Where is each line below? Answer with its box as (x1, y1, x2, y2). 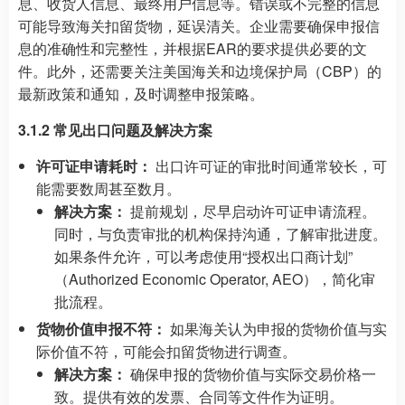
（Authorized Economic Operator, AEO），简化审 (54, 268, 375, 289)
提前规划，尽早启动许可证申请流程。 (127, 201, 376, 221)
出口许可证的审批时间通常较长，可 (152, 155, 387, 176)
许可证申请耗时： (36, 155, 152, 176)
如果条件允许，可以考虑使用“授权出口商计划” (54, 246, 353, 267)
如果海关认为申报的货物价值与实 (166, 318, 387, 339)
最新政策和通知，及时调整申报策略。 (18, 83, 264, 104)
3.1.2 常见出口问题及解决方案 (18, 119, 212, 140)
